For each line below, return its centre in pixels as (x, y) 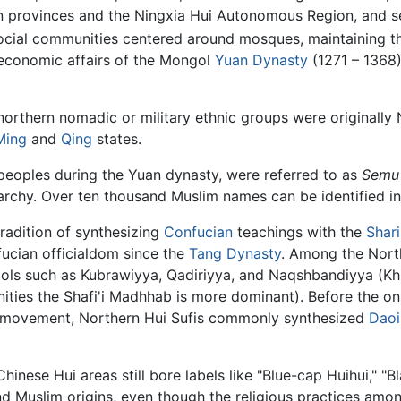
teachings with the (299, 232)
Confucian (198, 232)
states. (117, 139)
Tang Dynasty (235, 254)
